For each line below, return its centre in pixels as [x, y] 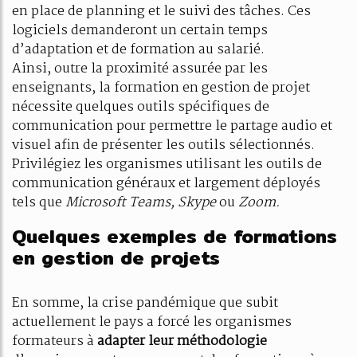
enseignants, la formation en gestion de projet [161, 88]
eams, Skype [178, 203]
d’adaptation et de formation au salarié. [138, 50]
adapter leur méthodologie [182, 341]
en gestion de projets [116, 258]
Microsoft [97, 203]
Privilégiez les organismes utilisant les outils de [167, 165]
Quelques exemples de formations [175, 236]
